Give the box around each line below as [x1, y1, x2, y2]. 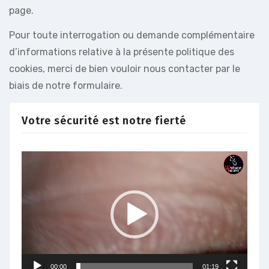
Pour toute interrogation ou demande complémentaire [9, 29, 255, 41]
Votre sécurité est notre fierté [22, 113, 186, 127]
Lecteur [21, 153, 56, 165]
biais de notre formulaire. [9, 79, 122, 91]
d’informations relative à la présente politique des [9, 46, 234, 58]
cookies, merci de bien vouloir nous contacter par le [9, 62, 240, 74]
